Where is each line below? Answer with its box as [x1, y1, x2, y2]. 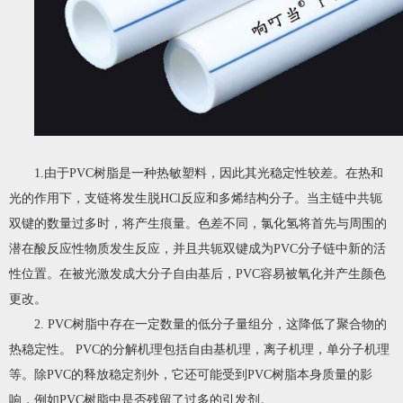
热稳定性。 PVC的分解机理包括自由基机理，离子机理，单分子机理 [9, 342, 390, 356]
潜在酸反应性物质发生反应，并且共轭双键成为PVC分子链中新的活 [9, 241, 386, 255]
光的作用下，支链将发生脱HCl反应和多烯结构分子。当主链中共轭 [9, 191, 382, 205]
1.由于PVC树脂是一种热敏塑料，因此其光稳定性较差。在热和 [34, 166, 383, 180]
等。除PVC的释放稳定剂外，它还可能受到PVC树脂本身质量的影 [9, 367, 372, 381]
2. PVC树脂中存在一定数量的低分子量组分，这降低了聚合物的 [34, 317, 387, 331]
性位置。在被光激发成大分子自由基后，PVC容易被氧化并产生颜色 [9, 266, 386, 281]
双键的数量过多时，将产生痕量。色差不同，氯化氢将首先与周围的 [9, 216, 387, 230]
